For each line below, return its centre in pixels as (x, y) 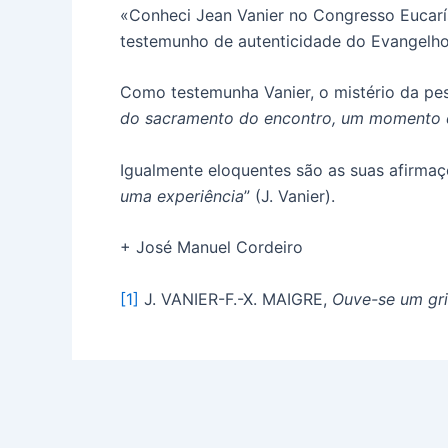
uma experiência (182, 195)
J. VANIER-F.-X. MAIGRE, (235, 298)
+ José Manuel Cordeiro (211, 247)
